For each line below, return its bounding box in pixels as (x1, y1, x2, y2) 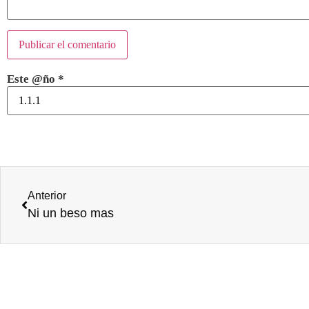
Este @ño (7, 72, 58, 86)
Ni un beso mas (28, 206, 114, 221)
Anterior (28, 190, 66, 202)
